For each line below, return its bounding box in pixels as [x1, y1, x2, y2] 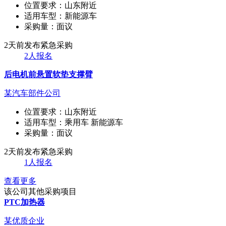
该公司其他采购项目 [4, 187, 77, 196]
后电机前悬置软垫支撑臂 [4, 70, 93, 79]
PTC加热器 [4, 197, 45, 206]
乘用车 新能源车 [65, 118, 125, 127]
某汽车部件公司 [4, 88, 61, 97]
